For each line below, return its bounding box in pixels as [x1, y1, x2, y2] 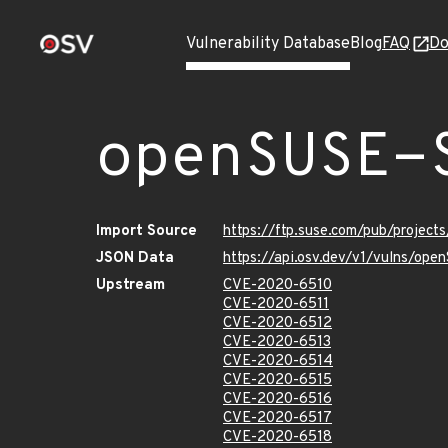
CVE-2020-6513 [223, 333, 331, 352]
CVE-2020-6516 [223, 390, 332, 409]
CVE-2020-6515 [223, 371, 332, 390]
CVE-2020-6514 [223, 352, 333, 371]
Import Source [96, 222, 197, 241]
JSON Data [96, 249, 174, 268]
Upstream [96, 276, 165, 295]
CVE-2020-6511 [223, 295, 329, 314]
